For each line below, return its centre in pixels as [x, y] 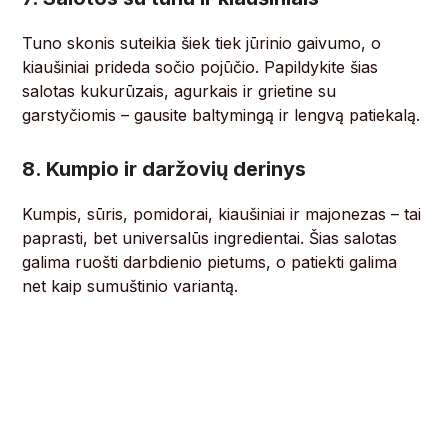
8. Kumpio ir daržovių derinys [164, 169]
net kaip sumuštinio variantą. [130, 286]
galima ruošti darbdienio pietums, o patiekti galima [210, 262]
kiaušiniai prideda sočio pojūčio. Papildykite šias [200, 67]
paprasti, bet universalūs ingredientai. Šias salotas [210, 238]
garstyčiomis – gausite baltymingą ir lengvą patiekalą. [221, 115]
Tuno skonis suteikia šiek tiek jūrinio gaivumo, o [202, 43]
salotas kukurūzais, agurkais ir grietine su [179, 91]
